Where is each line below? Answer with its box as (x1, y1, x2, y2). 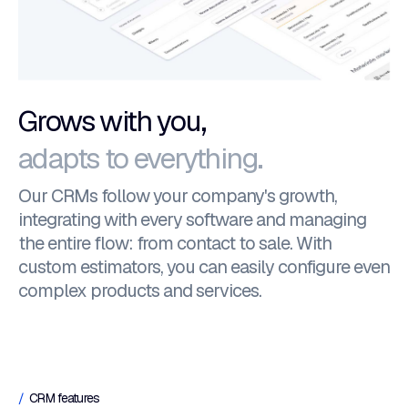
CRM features (29, 390, 100, 406)
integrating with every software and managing (18, 208, 366, 231)
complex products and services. (18, 279, 261, 302)
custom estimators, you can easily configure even (18, 255, 390, 279)
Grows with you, (18, 102, 205, 139)
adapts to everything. (18, 139, 262, 177)
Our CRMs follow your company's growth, (18, 184, 337, 208)
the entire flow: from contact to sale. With (18, 231, 331, 255)
